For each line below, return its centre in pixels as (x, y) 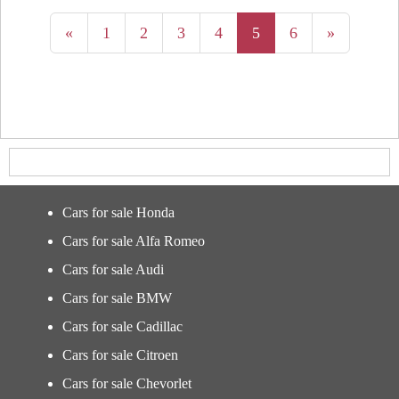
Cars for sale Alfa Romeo (134, 241)
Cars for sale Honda (118, 212)
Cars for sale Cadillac (122, 326)
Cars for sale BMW (117, 298)
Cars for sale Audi (113, 269)
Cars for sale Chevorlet (127, 383)
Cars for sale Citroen (120, 355)
